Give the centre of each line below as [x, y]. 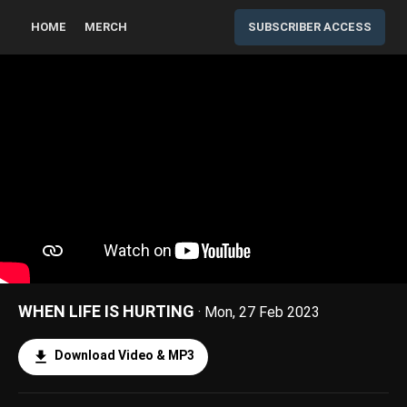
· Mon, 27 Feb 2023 [259, 312]
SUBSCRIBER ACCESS [310, 27]
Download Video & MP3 [124, 355]
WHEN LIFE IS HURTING [106, 311]
